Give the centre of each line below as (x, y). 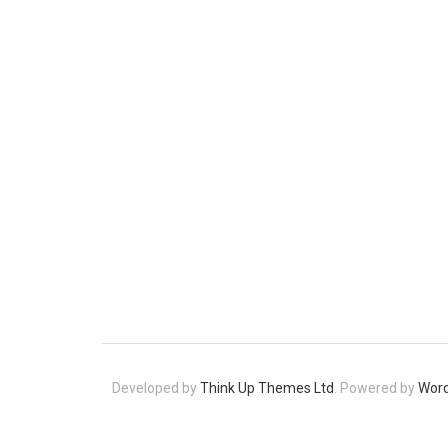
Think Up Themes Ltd (267, 388)
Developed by (156, 388)
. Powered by (376, 388)
